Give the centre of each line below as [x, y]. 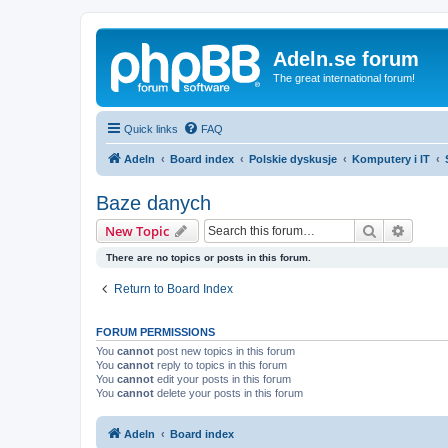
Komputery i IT [391, 158]
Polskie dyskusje [293, 158]
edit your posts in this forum [222, 378]
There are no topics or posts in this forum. [208, 257]
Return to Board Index [173, 288]
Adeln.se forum [346, 59]
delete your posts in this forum [228, 392]
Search [398, 229]
